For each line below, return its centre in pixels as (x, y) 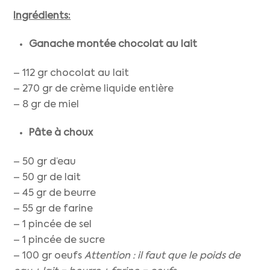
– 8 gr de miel (48, 105)
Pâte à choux (61, 133)
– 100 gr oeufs (49, 256)
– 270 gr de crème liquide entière (94, 89)
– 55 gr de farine (53, 209)
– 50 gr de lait (47, 178)
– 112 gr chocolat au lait (73, 73)
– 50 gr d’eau (45, 162)
